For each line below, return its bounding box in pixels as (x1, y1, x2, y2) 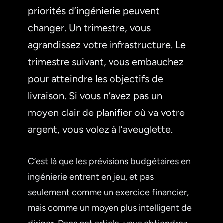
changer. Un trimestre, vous (28, 21, 151, 34)
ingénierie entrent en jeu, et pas (28, 171, 154, 182)
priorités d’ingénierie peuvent (28, 4, 160, 17)
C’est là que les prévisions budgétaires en (28, 155, 191, 167)
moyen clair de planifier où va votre (28, 106, 185, 118)
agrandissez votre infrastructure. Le (28, 38, 186, 51)
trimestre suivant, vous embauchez (28, 55, 184, 68)
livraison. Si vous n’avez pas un (28, 89, 162, 102)
